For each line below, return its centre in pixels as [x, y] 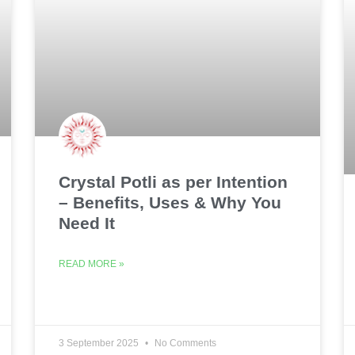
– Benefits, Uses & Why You [170, 203]
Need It [87, 223]
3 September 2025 [100, 344]
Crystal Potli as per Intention [173, 182]
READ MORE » [92, 264]
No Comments [184, 344]
